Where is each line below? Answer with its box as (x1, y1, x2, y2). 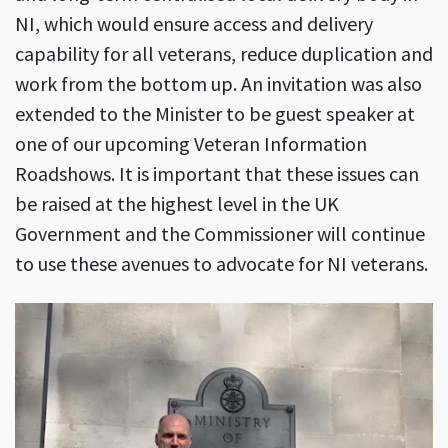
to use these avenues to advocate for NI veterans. (15, 250, 432, 276)
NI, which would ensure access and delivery (15, 10, 373, 36)
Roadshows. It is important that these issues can (15, 160, 419, 186)
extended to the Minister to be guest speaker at (15, 100, 415, 126)
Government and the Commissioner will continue (15, 220, 425, 246)
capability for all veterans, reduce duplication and (15, 40, 433, 66)
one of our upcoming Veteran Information (15, 130, 367, 156)
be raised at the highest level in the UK (15, 190, 339, 216)
